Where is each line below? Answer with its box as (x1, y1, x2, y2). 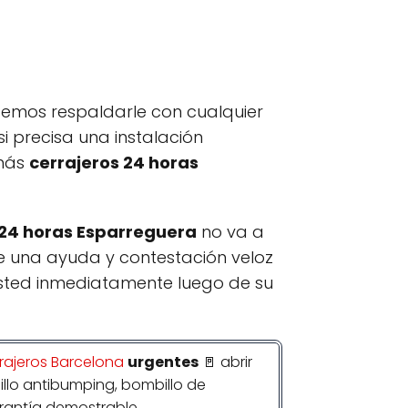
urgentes (127, 352, 199, 372)
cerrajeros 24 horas (29, 151, 199, 174)
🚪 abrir (199, 352, 252, 372)
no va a (197, 220, 264, 243)
